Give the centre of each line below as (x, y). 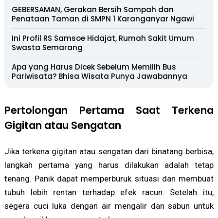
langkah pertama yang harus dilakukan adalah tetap (109, 165)
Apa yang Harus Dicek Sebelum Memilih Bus (94, 67)
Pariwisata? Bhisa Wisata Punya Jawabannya (99, 76)
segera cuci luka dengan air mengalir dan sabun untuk (109, 206)
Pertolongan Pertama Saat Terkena (109, 110)
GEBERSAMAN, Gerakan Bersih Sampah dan (92, 9)
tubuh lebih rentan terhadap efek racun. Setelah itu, (109, 192)
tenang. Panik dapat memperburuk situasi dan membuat (109, 178)
